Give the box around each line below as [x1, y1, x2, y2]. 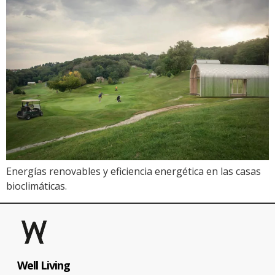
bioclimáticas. [6, 179, 67, 193]
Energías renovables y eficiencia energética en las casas [6, 165, 261, 179]
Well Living [17, 257, 70, 273]
